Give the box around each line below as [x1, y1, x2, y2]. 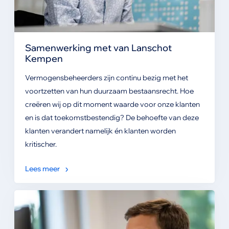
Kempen [25, 53, 63, 64]
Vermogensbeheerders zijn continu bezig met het [25, 73, 188, 83]
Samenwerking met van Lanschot [25, 42, 172, 54]
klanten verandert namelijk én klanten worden [25, 126, 176, 136]
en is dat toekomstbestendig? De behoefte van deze [25, 113, 199, 123]
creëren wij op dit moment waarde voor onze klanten [25, 100, 200, 109]
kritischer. [25, 140, 57, 149]
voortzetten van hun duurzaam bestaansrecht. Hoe [25, 86, 194, 96]
